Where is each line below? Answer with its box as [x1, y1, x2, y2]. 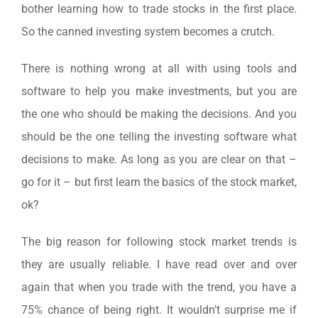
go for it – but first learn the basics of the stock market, [21, 175, 297, 189]
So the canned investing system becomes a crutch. [21, 24, 275, 38]
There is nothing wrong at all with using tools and [21, 61, 297, 75]
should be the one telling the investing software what [21, 129, 297, 143]
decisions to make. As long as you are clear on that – [21, 152, 297, 166]
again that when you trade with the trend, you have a [21, 280, 297, 294]
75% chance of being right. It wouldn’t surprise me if [21, 302, 297, 317]
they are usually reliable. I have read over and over [21, 257, 297, 271]
